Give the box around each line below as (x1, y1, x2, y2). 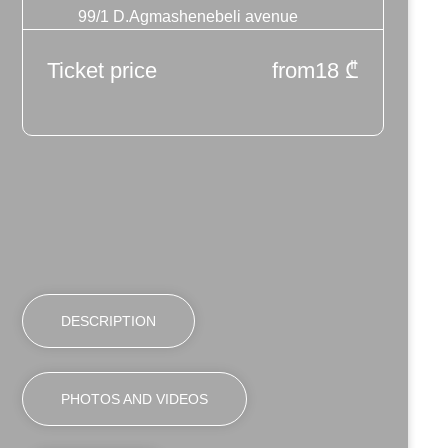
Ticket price (47, 58, 158, 83)
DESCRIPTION (61, 312, 157, 329)
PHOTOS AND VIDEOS (61, 390, 209, 407)
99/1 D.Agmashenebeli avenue (78, 8, 299, 25)
